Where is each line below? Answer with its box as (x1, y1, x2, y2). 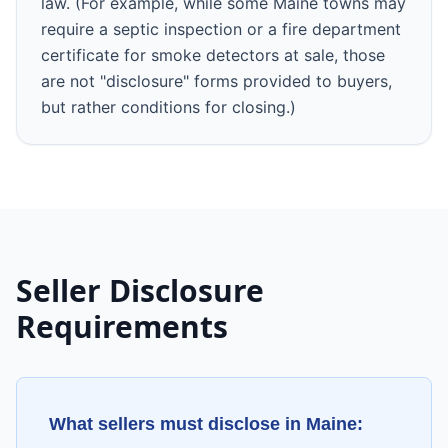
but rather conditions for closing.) (41, 97, 296, 117)
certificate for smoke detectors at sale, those (41, 45, 385, 65)
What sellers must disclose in (49, 414, 306, 434)
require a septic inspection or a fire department (41, 19, 401, 39)
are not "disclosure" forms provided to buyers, (41, 71, 392, 91)
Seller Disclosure (16, 270, 264, 311)
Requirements (16, 306, 228, 347)
